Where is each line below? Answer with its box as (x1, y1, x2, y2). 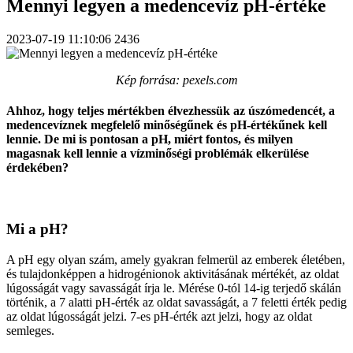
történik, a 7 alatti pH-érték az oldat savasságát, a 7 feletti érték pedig (6, 295, 347, 309)
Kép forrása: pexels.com (115, 72, 238, 87)
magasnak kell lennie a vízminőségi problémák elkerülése (6, 147, 309, 161)
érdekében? (6, 161, 69, 175)
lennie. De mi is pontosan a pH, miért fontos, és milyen (6, 132, 293, 147)
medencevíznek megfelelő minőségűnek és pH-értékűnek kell (6, 118, 327, 132)
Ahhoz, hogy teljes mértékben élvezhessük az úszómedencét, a (6, 104, 335, 118)
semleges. (6, 323, 54, 337)
